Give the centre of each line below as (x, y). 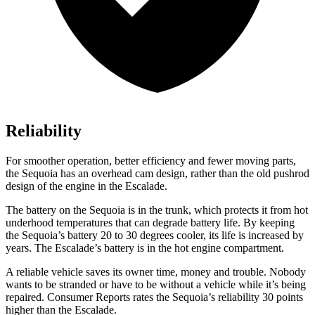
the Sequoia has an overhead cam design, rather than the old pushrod (157, 174)
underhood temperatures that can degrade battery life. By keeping (150, 223)
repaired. (26, 297)
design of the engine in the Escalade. (86, 186)
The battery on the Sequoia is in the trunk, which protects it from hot (157, 210)
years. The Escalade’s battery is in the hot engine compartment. (145, 248)
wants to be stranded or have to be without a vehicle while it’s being (156, 285)
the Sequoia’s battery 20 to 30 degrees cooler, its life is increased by (155, 236)
